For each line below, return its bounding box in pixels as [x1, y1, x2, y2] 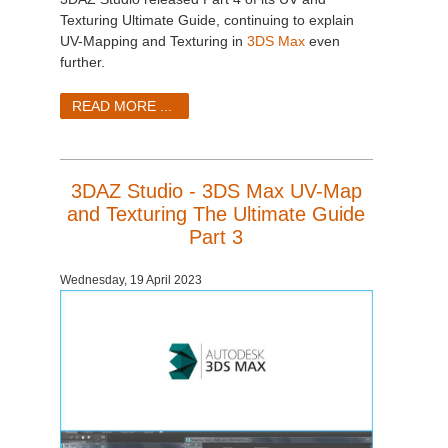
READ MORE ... [72, 98, 172, 115]
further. [60, 54, 105, 71]
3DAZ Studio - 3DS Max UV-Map [70, 180, 362, 203]
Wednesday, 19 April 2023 [60, 273, 202, 288]
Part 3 [189, 226, 244, 249]
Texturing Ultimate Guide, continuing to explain [60, 12, 354, 29]
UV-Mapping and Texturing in [60, 33, 247, 50]
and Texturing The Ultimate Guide [67, 203, 366, 226]
